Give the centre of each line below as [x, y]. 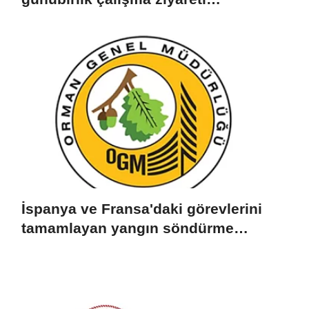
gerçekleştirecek [79, 19]
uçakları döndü [74, 248]
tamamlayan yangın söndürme [128, 228]
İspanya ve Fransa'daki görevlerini [142, 209]
